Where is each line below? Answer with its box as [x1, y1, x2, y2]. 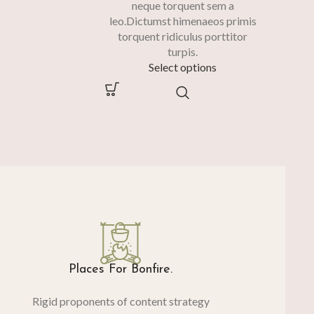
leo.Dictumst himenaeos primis [109, 13, 257, 27]
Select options [149, 60, 217, 74]
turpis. [168, 44, 198, 58]
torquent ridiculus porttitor [118, 29, 248, 43]
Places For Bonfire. [69, 262, 173, 276]
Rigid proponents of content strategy [32, 294, 210, 308]
